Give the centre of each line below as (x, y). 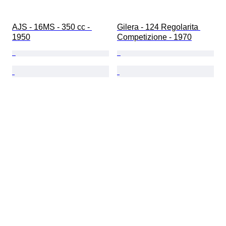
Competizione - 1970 (154, 37)
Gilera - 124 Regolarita (159, 27)
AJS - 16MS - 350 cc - (52, 27)
